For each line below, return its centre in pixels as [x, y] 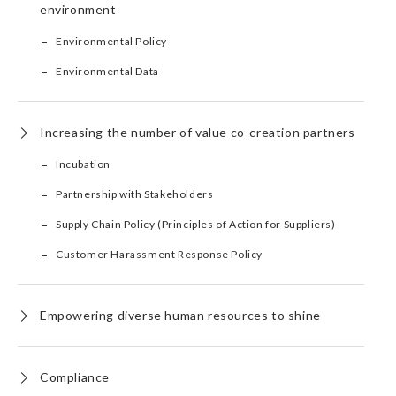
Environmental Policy [111, 41]
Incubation [83, 164]
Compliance [75, 377]
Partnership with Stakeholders [135, 194]
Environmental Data [107, 71]
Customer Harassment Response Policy [159, 254]
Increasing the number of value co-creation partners [198, 132]
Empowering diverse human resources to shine [180, 315]
